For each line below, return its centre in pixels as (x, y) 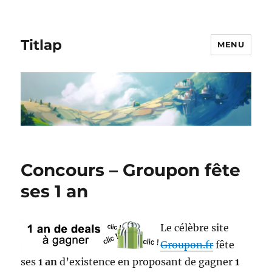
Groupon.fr (187, 245)
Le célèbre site (195, 228)
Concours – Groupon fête (131, 170)
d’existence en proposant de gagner (146, 262)
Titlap (42, 45)
